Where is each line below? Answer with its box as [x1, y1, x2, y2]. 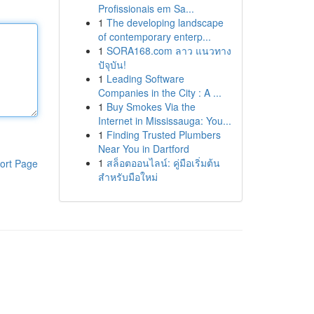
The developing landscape [106, 15, 224, 29]
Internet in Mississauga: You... [97, 114, 231, 128]
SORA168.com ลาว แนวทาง [106, 43, 231, 57]
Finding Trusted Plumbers [106, 128, 221, 142]
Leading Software [106, 71, 184, 86]
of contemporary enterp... [97, 29, 211, 43]
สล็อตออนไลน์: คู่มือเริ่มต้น [106, 156, 220, 170]
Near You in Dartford [97, 142, 189, 156]
